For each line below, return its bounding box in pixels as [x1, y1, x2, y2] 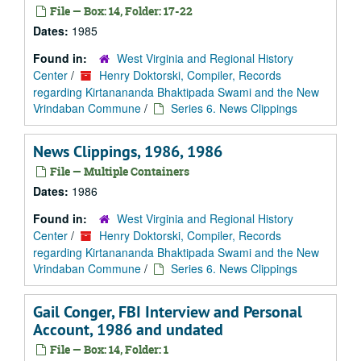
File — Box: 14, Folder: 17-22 [48, 3, 193, 19]
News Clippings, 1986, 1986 [33, 141, 222, 162]
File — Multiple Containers [48, 164, 189, 179]
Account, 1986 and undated [33, 319, 223, 340]
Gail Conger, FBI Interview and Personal [33, 301, 302, 322]
